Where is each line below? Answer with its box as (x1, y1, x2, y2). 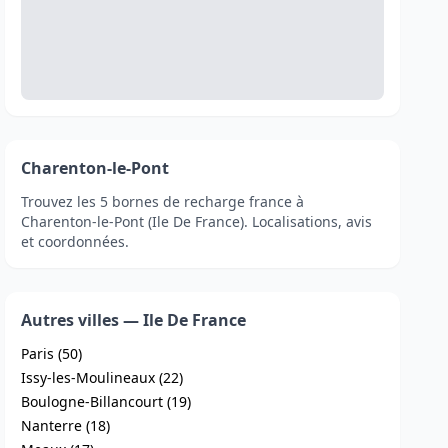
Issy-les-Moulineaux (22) (21, 368, 184, 387)
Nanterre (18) (21, 416, 111, 435)
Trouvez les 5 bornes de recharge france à (21, 192, 305, 211)
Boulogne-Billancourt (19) (21, 392, 192, 411)
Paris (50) (21, 344, 83, 363)
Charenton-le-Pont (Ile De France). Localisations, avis (21, 212, 373, 231)
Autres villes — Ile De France (21, 309, 247, 331)
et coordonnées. (21, 232, 130, 251)
